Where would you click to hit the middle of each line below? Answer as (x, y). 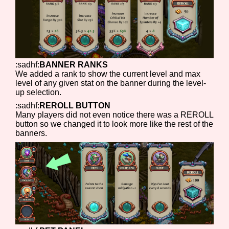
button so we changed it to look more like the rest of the (114, 124)
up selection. (39, 92)
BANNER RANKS (74, 64)
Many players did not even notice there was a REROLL (114, 114)
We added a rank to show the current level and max (108, 74)
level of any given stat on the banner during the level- (111, 83)
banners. (31, 133)
